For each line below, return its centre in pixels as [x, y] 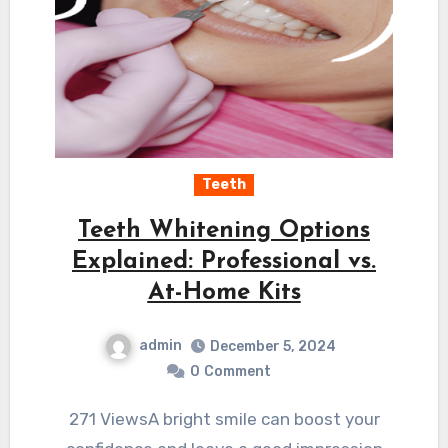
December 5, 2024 [272, 346]
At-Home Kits [224, 293]
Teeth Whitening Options [224, 231]
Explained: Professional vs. [224, 262]
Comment [237, 371]
